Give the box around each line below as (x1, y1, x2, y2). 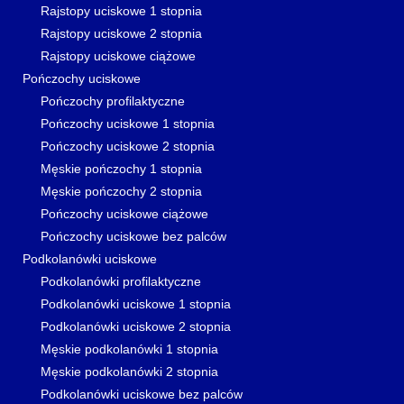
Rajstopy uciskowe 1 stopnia (41, 4, 202, 18)
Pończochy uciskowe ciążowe (41, 207, 208, 221)
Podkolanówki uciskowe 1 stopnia (41, 297, 231, 311)
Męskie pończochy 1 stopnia (41, 161, 202, 176)
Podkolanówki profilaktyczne (41, 274, 201, 289)
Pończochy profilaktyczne (41, 94, 185, 108)
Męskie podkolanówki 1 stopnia (41, 342, 218, 356)
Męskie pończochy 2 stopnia (41, 184, 202, 198)
